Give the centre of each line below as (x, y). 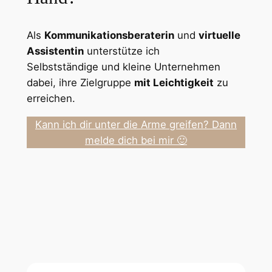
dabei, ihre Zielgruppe (80, 82)
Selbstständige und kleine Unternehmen (123, 66)
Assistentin (55, 51)
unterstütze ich (121, 51)
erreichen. (51, 98)
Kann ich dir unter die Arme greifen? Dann (136, 124)
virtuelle (219, 35)
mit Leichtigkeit (174, 82)
